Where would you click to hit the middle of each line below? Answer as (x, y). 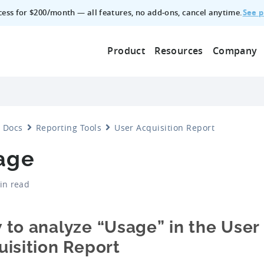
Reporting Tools (69, 127)
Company (235, 50)
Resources (179, 50)
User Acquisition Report (165, 127)
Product (126, 50)
